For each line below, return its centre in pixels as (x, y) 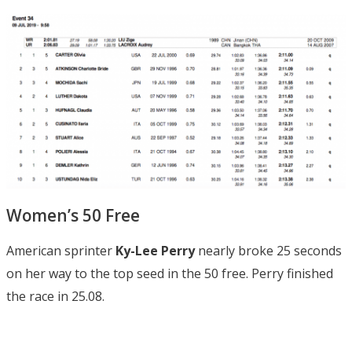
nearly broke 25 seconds (268, 250)
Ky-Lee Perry (155, 250)
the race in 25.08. (55, 296)
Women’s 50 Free (73, 215)
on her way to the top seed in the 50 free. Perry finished (170, 273)
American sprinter (61, 250)
